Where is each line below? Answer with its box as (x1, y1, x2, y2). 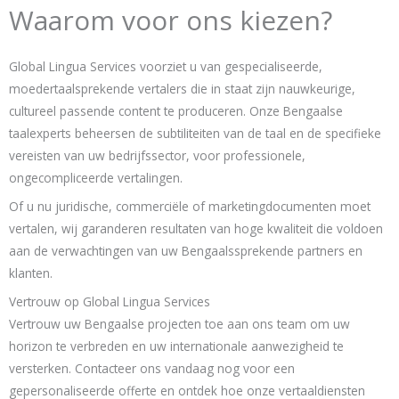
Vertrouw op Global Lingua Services (9, 292, 210, 310)
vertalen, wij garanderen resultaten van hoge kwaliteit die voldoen (9, 219, 383, 237)
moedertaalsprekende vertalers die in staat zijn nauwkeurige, (9, 79, 355, 97)
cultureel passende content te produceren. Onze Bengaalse (9, 102, 343, 119)
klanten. (9, 264, 53, 281)
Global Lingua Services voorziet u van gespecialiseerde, (9, 57, 322, 75)
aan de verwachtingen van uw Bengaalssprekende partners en (9, 241, 362, 259)
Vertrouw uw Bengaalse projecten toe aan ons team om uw (9, 314, 350, 332)
